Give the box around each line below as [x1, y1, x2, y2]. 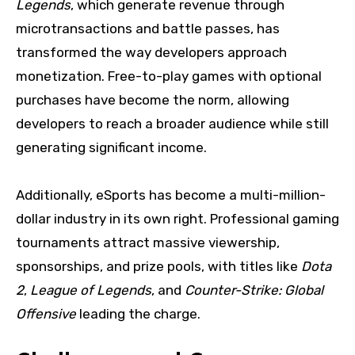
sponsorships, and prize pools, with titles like [16, 258, 301, 275]
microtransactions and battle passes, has [16, 21, 280, 37]
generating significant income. [16, 139, 207, 156]
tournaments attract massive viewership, [16, 235, 280, 251]
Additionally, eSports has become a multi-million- [16, 187, 326, 204]
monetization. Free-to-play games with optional [16, 68, 322, 85]
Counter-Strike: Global [185, 282, 323, 299]
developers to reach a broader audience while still [16, 116, 329, 132]
